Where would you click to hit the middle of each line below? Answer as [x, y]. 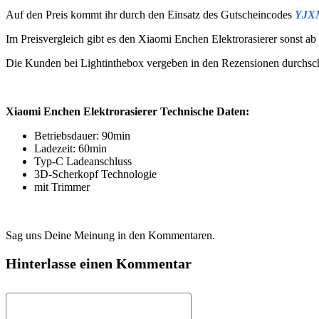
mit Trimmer [62, 187]
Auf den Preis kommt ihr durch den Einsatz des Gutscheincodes [150, 15]
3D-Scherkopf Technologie [95, 174]
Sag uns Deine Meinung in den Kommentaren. [110, 235]
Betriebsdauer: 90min [82, 136]
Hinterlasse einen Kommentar [99, 263]
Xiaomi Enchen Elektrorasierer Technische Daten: [127, 111]
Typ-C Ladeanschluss [83, 161]
